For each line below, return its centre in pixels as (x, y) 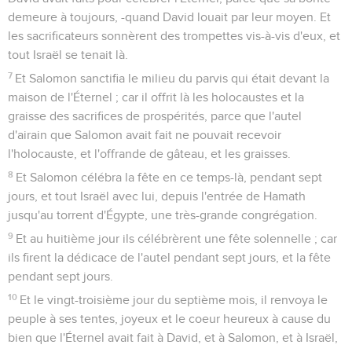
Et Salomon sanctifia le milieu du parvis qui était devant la (172, 78)
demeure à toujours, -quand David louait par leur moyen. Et (169, 17)
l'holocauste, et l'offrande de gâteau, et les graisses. (149, 154)
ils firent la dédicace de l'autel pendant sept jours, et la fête (169, 257)
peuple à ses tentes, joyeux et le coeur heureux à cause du (169, 319)
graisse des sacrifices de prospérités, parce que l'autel (155, 116)
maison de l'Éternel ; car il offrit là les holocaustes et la (156, 97)
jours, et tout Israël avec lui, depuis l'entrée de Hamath (157, 196)
